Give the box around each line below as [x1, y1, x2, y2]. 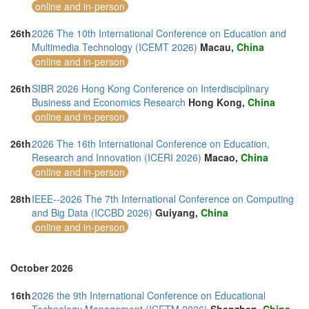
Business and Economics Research [32, 95, 186, 109]
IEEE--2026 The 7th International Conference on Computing [32, 192, 294, 206]
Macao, [204, 150, 241, 164]
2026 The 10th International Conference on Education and [32, 26, 286, 40]
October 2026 [10, 261, 73, 275]
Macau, [200, 40, 237, 54]
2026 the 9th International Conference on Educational [32, 288, 266, 302]
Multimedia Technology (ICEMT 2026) [32, 40, 197, 54]
